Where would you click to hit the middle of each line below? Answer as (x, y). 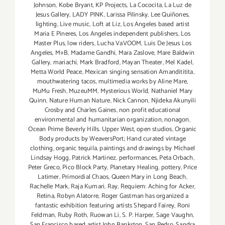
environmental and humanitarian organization (98, 120)
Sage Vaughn (175, 215)
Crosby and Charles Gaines (80, 110)
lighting (46, 25)
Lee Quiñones (170, 15)
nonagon (177, 120)
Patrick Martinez (94, 158)
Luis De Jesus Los (168, 44)
